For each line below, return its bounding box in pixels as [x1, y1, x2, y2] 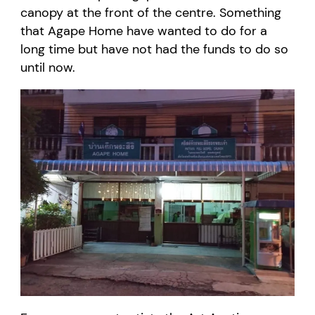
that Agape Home [20, 22, 127, 40]
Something [219, 4, 282, 22]
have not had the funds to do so [98, 41, 289, 58]
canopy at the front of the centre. [20, 4, 220, 22]
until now [20, 59, 73, 77]
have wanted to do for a [127, 22, 268, 40]
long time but [20, 41, 98, 58]
